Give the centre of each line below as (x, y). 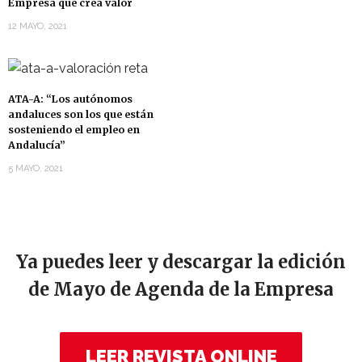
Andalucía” (37, 145)
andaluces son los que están (81, 114)
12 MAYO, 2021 (38, 27)
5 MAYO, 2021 (36, 168)
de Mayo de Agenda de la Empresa (181, 289)
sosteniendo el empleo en (74, 129)
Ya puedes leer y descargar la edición (181, 261)
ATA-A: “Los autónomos (70, 99)
